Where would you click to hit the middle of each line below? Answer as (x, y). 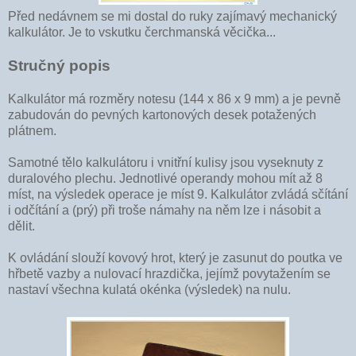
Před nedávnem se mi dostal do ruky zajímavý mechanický (172, 16)
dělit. (21, 226)
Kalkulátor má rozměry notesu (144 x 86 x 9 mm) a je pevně (174, 99)
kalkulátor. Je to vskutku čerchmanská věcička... (142, 32)
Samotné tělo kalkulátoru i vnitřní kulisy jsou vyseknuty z (166, 162)
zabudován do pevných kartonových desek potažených (162, 114)
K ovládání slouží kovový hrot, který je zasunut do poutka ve (175, 257)
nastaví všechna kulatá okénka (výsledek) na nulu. (149, 289)
